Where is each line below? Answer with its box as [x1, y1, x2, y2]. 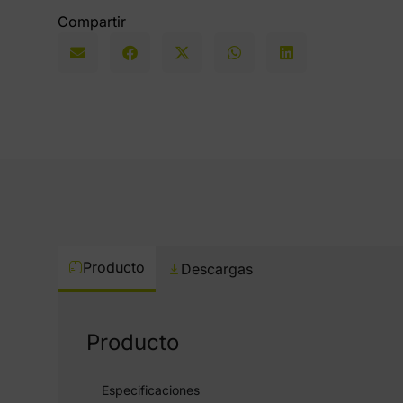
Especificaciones [102, 382, 200, 398]
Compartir [58, 13, 126, 31]
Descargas [181, 260, 253, 278]
